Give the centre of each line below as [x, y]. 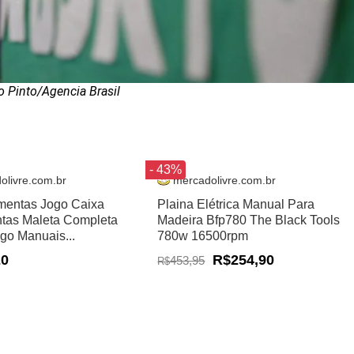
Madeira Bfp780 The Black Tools [249, 220]
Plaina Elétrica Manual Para [236, 204]
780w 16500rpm [203, 235]
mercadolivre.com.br [225, 180]
